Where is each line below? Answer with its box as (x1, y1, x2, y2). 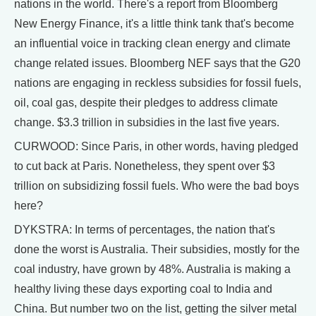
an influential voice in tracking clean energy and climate (14, 37, 291, 50)
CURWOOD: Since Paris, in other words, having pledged (14, 140, 298, 153)
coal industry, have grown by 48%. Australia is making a (14, 263, 291, 276)
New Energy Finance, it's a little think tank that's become (14, 18, 294, 30)
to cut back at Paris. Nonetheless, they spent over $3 (14, 160, 275, 173)
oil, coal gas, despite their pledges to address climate (14, 97, 278, 109)
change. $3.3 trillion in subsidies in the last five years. (14, 116, 279, 129)
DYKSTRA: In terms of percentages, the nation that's (14, 224, 275, 236)
